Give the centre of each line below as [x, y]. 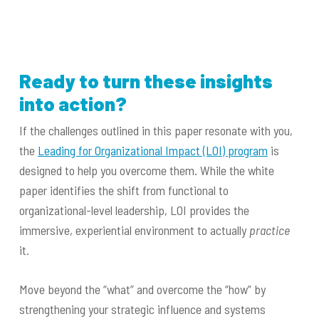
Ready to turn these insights [146, 81]
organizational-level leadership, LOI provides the [134, 210]
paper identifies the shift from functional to [124, 190]
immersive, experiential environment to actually [134, 230]
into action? [73, 104]
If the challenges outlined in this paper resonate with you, [156, 131]
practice [269, 230]
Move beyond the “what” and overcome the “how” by [142, 289]
